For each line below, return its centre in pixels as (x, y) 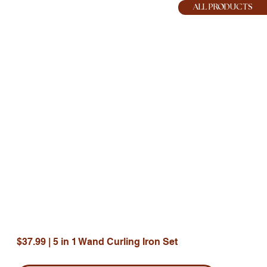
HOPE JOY (81, 15)
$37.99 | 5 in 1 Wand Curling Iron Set (97, 242)
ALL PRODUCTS (223, 7)
